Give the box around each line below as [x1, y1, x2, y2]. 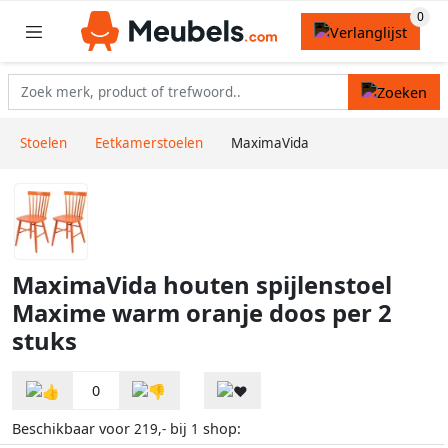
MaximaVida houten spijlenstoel [12, 269, 392, 302]
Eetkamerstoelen [95, 134, 203, 153]
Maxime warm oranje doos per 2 [12, 297, 392, 330]
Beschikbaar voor [12, 419, 134, 439]
